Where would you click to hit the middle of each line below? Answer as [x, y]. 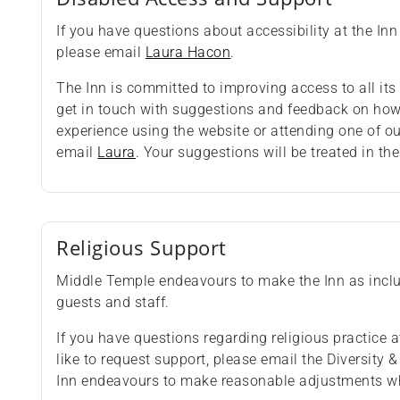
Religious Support [142, 248]
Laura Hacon [188, 53]
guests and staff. [113, 303]
